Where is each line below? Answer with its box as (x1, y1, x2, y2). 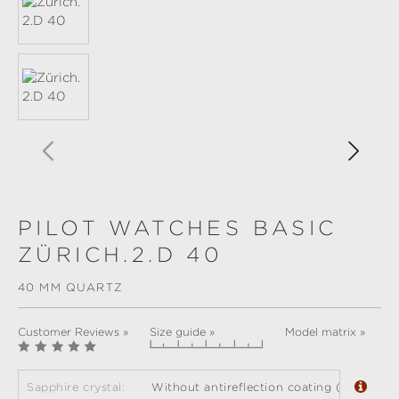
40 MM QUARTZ (18, 281, 123, 295)
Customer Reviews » (18, 326, 128, 339)
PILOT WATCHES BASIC (18, 216, 338, 240)
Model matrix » (285, 326, 366, 339)
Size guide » (150, 326, 215, 339)
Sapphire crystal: (27, 380, 126, 395)
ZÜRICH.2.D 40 (18, 243, 224, 267)
